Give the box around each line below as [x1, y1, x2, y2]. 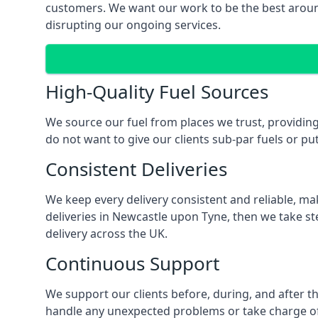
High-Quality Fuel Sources [45, 79, 268, 104]
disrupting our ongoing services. [45, 17, 221, 33]
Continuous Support [45, 251, 219, 276]
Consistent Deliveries [45, 156, 227, 182]
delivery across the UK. [45, 226, 168, 241]
